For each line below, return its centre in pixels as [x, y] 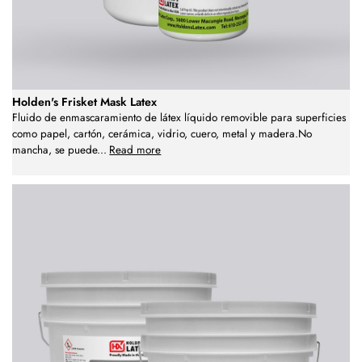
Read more [135, 149]
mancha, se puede [55, 149]
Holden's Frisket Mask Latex [84, 101]
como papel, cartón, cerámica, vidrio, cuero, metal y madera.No [162, 133]
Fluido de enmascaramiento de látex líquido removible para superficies [179, 117]
